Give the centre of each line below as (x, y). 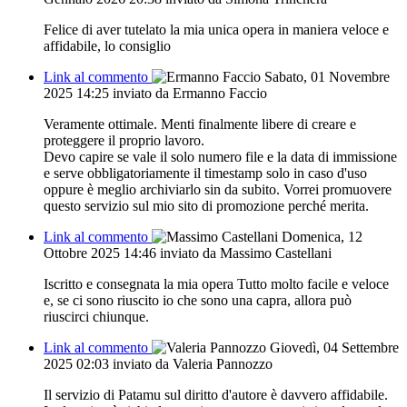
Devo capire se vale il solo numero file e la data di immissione (220, 156)
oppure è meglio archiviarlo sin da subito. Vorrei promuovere (218, 189)
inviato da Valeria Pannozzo (193, 363)
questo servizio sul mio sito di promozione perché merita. (206, 205)
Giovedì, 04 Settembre (334, 347)
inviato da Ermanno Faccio (190, 93)
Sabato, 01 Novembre (327, 76)
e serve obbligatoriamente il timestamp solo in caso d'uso (205, 173)
